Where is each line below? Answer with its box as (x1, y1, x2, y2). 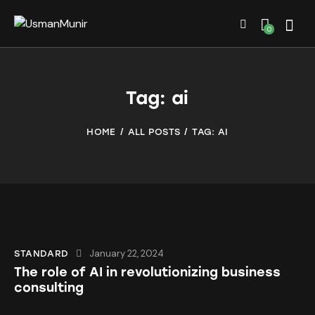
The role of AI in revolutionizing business (14, 264, 281, 281)
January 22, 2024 (89, 247, 165, 260)
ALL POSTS (127, 127, 181, 138)
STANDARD (14, 248, 69, 259)
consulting (14, 280, 84, 296)
